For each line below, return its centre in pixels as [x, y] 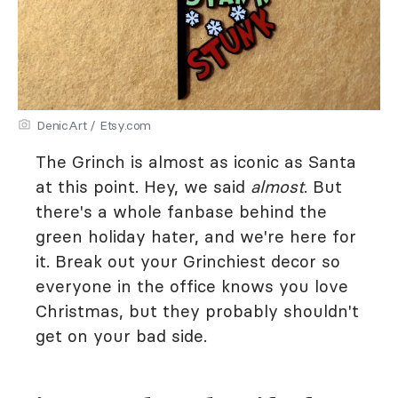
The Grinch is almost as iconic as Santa [196, 162]
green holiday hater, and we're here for [196, 236]
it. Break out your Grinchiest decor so [188, 261]
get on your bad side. [121, 336]
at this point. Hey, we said [143, 187]
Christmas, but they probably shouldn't [197, 311]
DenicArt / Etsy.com [94, 125]
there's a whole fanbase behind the [181, 211]
